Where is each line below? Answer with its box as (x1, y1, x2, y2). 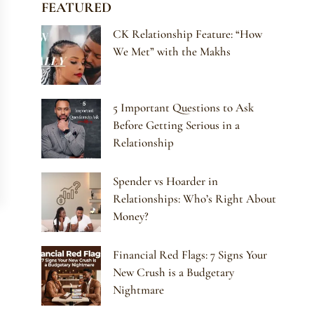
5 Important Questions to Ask (113, 100, 254, 116)
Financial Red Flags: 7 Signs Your (113, 247, 268, 263)
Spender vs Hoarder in (113, 174, 219, 189)
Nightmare (113, 282, 165, 298)
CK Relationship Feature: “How (113, 27, 263, 42)
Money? (113, 209, 149, 224)
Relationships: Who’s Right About (113, 191, 277, 207)
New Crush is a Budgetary (113, 265, 235, 280)
